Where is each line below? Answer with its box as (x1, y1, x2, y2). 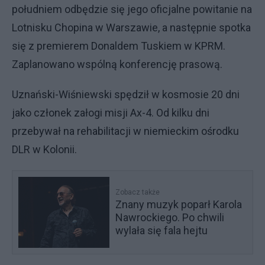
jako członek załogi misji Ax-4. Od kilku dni (12, 106, 209, 119)
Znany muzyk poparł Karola (115, 198, 243, 211)
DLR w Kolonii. (12, 143, 77, 156)
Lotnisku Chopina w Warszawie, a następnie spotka (12, 21, 251, 34)
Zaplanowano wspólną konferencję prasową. (12, 58, 222, 70)
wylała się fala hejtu (115, 224, 208, 237)
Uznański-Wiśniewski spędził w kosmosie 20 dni (12, 88, 240, 101)
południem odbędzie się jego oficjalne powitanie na (12, 3, 252, 15)
